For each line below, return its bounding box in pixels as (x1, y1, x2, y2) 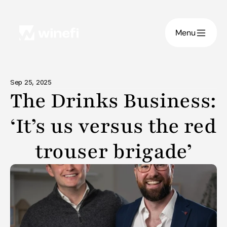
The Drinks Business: (10, 87, 216, 115)
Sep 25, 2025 (10, 78, 52, 86)
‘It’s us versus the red (10, 112, 216, 140)
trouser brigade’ (35, 138, 192, 165)
